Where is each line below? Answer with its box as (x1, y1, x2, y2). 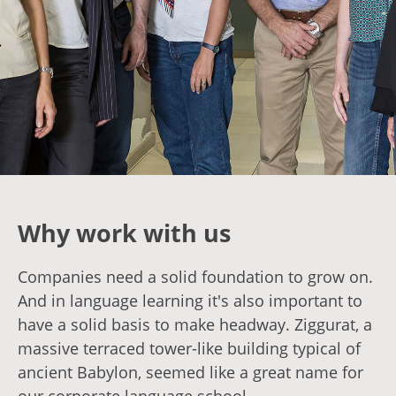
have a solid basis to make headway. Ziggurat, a (18, 314, 372, 335)
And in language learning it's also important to (18, 290, 362, 311)
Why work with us (18, 217, 231, 249)
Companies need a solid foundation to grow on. (18, 266, 373, 287)
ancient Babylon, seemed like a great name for (18, 362, 363, 383)
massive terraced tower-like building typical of (18, 338, 361, 359)
